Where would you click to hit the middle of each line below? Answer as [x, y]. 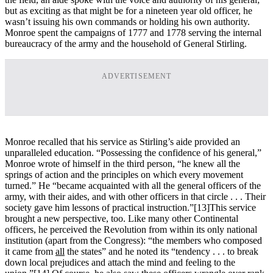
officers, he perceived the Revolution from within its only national [131, 229]
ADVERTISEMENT [136, 76]
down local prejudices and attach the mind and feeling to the [120, 262]
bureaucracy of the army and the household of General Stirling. [126, 43]
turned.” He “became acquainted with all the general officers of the [133, 185]
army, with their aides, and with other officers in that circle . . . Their [135, 196]
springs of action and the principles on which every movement [124, 174]
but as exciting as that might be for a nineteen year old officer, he [129, 10]
